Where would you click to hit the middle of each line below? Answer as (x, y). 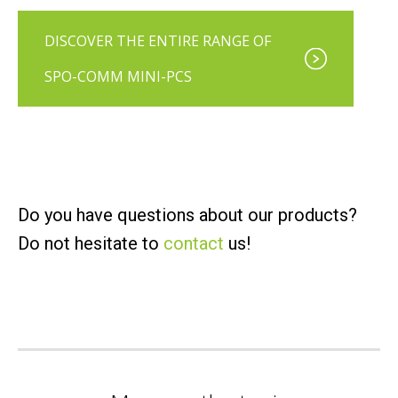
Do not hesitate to (91, 244)
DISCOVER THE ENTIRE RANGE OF (158, 41)
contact (194, 244)
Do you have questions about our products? (187, 215)
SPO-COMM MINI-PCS (118, 77)
